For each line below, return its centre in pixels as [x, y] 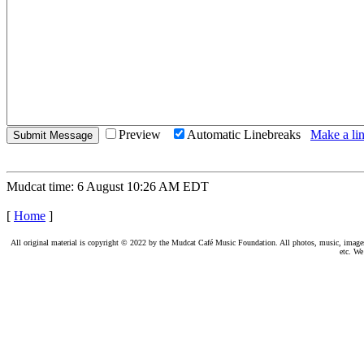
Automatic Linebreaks [249, 134]
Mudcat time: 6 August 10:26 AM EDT [108, 186]
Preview [145, 134]
